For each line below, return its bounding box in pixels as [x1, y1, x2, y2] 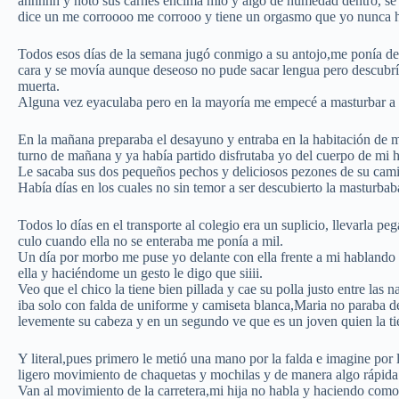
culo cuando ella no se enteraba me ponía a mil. [18, 233, 283, 249]
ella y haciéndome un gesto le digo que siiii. [18, 265, 263, 281]
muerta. [18, 78, 60, 94]
